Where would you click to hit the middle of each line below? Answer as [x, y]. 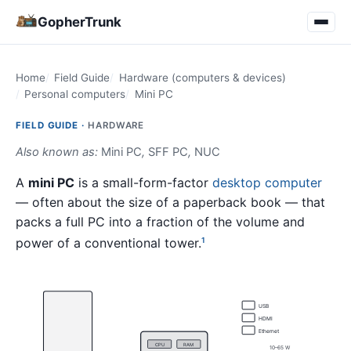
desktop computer [267, 182]
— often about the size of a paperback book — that [170, 202]
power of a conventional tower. [109, 243]
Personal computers [75, 94]
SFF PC [168, 152]
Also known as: [58, 152]
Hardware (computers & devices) [202, 78]
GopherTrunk [80, 22]
